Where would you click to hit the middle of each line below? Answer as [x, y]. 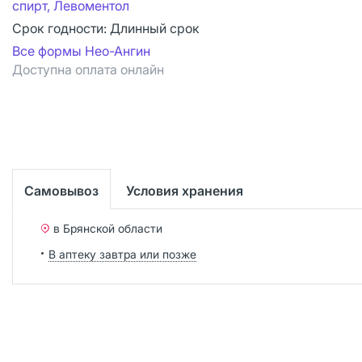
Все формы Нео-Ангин [81, 51]
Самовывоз [61, 190]
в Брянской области [108, 228]
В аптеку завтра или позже [122, 254]
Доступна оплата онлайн [88, 69]
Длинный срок [155, 28]
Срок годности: [61, 28]
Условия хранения [185, 190]
